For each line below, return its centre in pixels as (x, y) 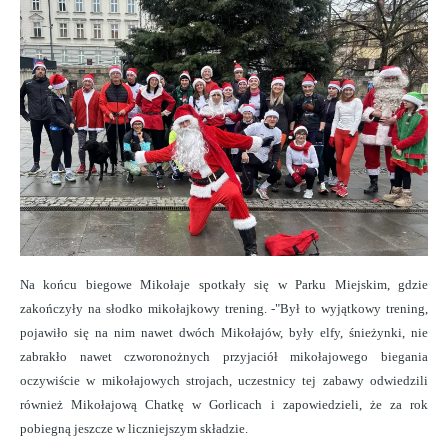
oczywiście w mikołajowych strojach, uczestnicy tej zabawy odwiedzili (224, 381)
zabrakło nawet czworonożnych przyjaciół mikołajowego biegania (224, 357)
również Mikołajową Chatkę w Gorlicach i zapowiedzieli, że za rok (224, 405)
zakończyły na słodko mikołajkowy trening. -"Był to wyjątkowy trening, (224, 309)
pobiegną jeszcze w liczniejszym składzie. (134, 429)
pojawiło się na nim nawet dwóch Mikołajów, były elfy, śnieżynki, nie (224, 333)
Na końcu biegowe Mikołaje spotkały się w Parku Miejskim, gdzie (224, 285)
